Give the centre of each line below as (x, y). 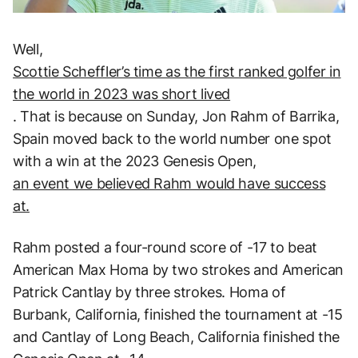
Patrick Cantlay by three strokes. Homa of (149, 292)
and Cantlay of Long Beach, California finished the (177, 336)
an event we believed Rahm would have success (169, 183)
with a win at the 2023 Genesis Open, (135, 161)
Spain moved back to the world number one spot (172, 138)
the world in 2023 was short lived (122, 93)
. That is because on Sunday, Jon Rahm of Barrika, (176, 116)
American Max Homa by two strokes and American (178, 269)
